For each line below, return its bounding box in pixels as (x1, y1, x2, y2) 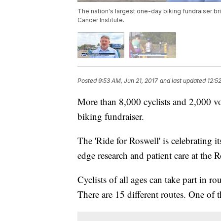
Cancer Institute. (77, 16, 124, 24)
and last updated (160, 77, 206, 85)
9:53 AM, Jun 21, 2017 (98, 77, 158, 85)
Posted (77, 77, 98, 85)
